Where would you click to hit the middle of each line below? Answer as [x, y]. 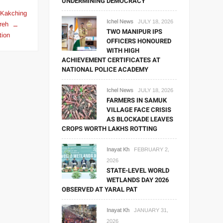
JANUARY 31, [151, 210]
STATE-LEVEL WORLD [138, 170]
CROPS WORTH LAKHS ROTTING [110, 129]
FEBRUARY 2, [152, 149]
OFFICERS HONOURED [139, 41]
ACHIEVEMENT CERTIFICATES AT [111, 60]
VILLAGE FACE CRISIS [139, 110]
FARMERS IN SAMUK [137, 100]
